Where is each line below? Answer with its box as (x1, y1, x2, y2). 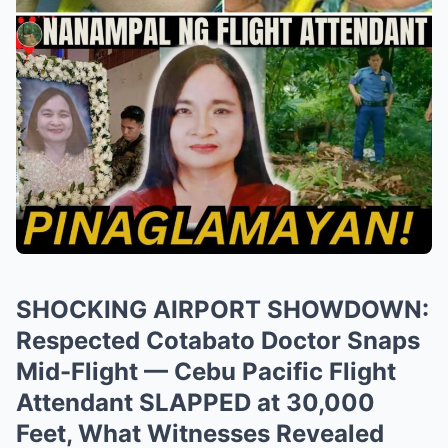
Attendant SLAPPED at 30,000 (16, 387, 375, 417)
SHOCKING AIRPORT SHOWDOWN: (16, 294, 429, 324)
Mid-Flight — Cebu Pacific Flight (16, 356, 396, 386)
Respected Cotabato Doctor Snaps (16, 325, 420, 355)
